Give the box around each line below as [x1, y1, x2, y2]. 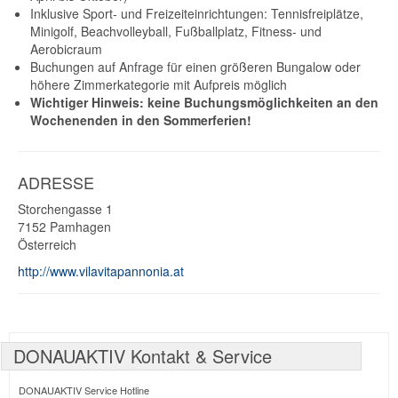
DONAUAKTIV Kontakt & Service [13, 343, 272, 370]
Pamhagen [50, 218, 111, 236]
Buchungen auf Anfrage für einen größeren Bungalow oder [30, 58, 361, 76]
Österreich [18, 235, 76, 254]
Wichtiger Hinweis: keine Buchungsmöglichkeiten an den [30, 93, 378, 112]
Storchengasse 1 [18, 200, 113, 219]
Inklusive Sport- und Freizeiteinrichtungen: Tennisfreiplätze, [30, 4, 363, 23]
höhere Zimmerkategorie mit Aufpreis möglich [30, 76, 287, 94]
